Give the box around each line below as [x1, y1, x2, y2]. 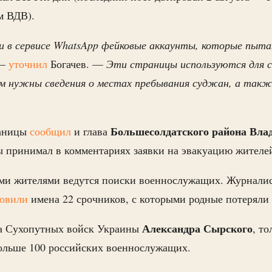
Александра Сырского [142, 220, 253, 237]
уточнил [8, 56, 47, 72]
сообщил [30, 124, 71, 139]
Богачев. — [47, 56, 106, 72]
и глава [71, 124, 110, 139]
